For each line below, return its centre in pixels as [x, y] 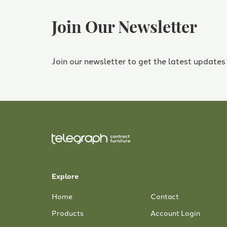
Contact [165, 196]
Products [68, 213]
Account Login [175, 213]
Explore [65, 176]
